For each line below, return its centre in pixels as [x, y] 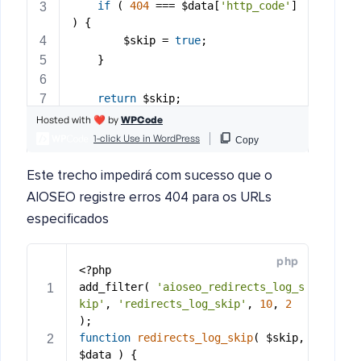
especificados [68, 219]
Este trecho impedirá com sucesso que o [149, 176]
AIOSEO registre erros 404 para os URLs [149, 197]
